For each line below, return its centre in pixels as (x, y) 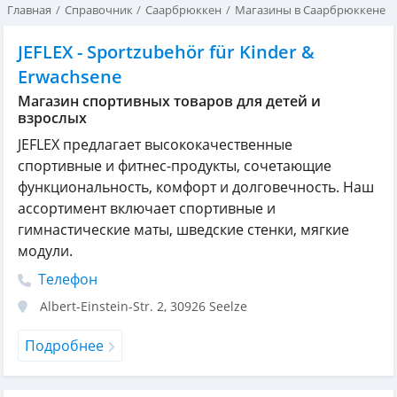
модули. (45, 251)
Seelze (228, 306)
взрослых (52, 118)
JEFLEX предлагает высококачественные (155, 144)
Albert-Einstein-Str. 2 (102, 306)
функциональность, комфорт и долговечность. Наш (196, 187)
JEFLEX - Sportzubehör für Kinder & (166, 52)
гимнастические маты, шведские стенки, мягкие (183, 230)
